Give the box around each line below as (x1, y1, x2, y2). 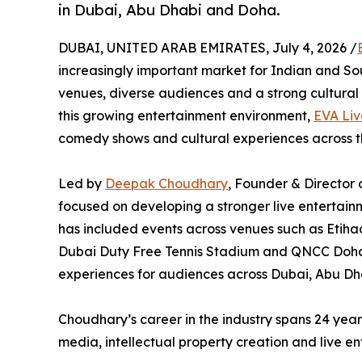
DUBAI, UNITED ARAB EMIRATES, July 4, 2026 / (58, 40, 357, 57)
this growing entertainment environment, (58, 107, 314, 124)
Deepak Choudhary (105, 175, 228, 192)
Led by (58, 175, 105, 192)
